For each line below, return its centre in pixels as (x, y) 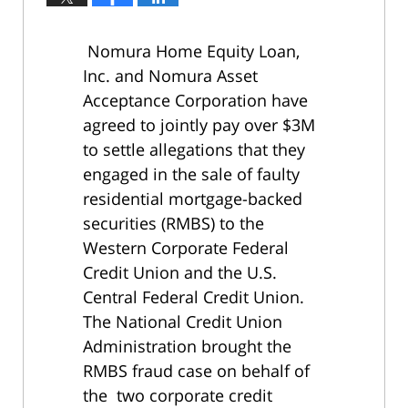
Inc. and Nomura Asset (170, 76)
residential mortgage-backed (193, 199)
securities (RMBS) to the (173, 224)
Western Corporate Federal (186, 248)
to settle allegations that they (194, 150)
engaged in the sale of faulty (191, 174)
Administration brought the (187, 347)
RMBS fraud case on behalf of (196, 371)
